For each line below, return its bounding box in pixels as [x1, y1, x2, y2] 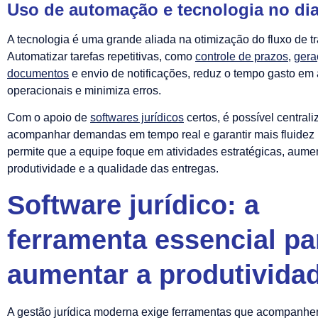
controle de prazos [195, 50, 288, 62]
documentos [7, 67, 69, 79]
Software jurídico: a [7, 190, 259, 220]
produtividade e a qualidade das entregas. [7, 163, 219, 175]
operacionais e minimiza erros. [7, 84, 161, 97]
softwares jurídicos [90, 111, 184, 124]
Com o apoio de [7, 111, 90, 124]
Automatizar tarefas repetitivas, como [7, 50, 195, 62]
